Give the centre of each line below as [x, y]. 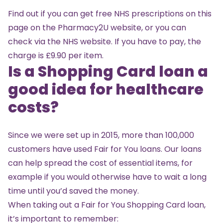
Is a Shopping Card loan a [108, 71]
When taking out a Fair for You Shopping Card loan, [107, 205]
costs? [33, 107]
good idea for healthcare [106, 89]
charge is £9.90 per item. [56, 55]
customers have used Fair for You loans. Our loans [105, 149]
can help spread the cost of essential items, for [100, 163]
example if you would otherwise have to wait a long [107, 177]
